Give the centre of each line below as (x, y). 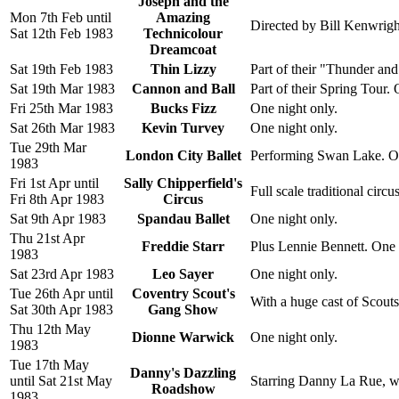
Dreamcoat (183, 49)
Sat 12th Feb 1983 (61, 33)
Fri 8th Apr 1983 (57, 199)
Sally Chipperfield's (183, 183)
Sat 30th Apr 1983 (61, 309)
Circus (183, 199)
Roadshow (183, 388)
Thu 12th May (50, 329)
